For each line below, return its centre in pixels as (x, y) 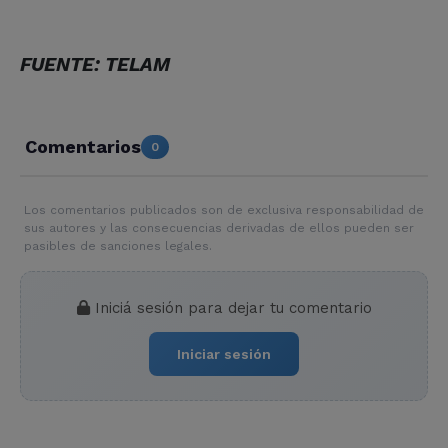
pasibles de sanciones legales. (118, 245)
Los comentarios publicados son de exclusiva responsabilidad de (224, 209)
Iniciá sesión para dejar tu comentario (230, 307)
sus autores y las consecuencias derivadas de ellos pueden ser (219, 227)
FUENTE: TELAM (95, 64)
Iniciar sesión (224, 353)
